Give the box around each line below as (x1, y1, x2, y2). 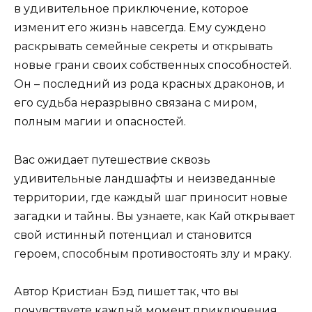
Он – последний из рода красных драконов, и (14, 77, 285, 91)
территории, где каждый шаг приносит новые (14, 190, 288, 204)
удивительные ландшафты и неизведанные (14, 171, 276, 185)
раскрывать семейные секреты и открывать (14, 40, 273, 54)
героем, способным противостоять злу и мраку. (14, 247, 292, 260)
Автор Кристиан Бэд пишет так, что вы (14, 284, 239, 298)
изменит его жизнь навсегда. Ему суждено (14, 21, 266, 35)
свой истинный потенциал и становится (14, 228, 252, 242)
